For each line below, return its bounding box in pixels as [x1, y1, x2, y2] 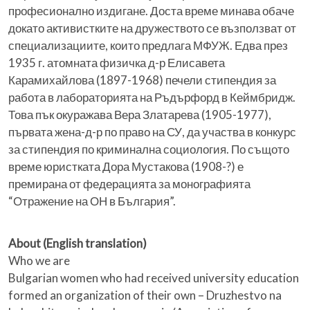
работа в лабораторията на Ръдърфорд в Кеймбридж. [8, 90, 295, 105]
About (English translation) [8, 236, 147, 251]
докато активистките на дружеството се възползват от [8, 21, 296, 36]
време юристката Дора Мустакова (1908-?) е [8, 159, 244, 174]
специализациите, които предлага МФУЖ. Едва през [8, 38, 288, 53]
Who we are [8, 253, 70, 268]
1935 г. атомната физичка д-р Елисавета [8, 55, 225, 71]
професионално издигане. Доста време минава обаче [8, 3, 294, 19]
